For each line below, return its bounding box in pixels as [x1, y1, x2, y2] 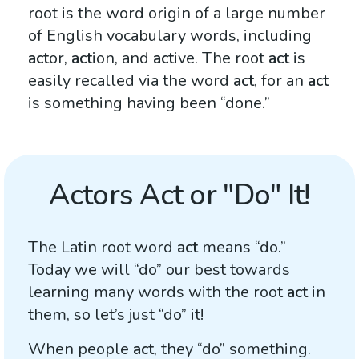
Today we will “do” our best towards [28, 259, 290, 280]
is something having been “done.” [28, 92, 270, 114]
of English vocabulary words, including [28, 25, 312, 46]
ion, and [92, 47, 153, 69]
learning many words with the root [28, 281, 287, 303]
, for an [254, 70, 308, 91]
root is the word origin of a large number [28, 2, 325, 24]
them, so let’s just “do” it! [28, 304, 204, 325]
